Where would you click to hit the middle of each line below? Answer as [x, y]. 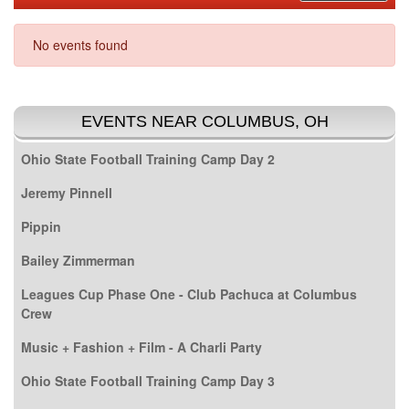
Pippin [41, 226]
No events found [80, 44]
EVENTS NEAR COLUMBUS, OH [204, 121]
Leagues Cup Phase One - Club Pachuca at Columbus [189, 294]
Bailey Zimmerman [78, 260]
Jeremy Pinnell [67, 192]
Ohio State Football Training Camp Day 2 [148, 158]
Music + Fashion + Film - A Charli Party [142, 346]
